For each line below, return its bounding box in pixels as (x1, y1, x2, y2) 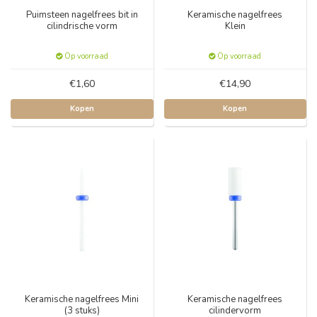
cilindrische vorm (46, 20, 117, 33)
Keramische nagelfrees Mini (25, 292, 139, 306)
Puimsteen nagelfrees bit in (25, 8, 138, 21)
